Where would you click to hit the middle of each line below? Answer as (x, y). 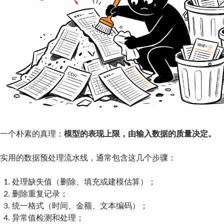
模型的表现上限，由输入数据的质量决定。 (140, 134)
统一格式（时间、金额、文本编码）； (80, 206)
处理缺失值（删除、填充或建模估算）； (84, 182)
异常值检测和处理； (48, 218)
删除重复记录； (40, 194)
